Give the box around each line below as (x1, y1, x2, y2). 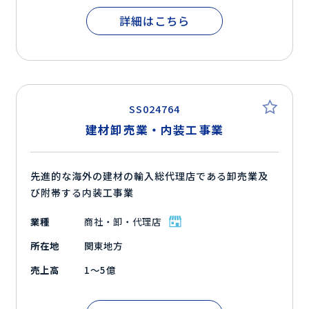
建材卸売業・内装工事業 (86, 121, 223, 139)
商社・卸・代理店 (84, 215, 161, 229)
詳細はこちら (119, 12, 190, 30)
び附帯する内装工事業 (30, 186, 134, 200)
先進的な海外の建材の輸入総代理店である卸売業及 (30, 169, 268, 183)
